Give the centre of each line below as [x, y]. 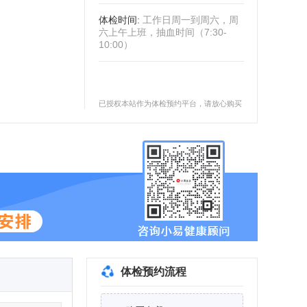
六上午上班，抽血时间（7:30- [163, 32]
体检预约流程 [153, 272]
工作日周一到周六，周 [191, 20]
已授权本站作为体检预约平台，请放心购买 [170, 103]
